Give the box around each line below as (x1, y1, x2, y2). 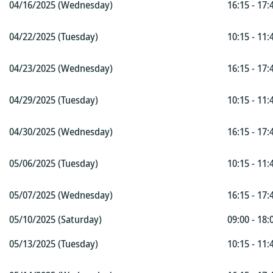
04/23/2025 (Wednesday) (9, 62, 113, 75)
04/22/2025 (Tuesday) (9, 30, 98, 43)
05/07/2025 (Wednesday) (9, 188, 113, 202)
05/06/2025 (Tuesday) (9, 157, 98, 170)
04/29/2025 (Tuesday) (9, 93, 98, 107)
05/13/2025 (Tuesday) (9, 237, 98, 250)
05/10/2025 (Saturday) (9, 213, 102, 226)
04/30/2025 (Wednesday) (9, 125, 113, 138)
